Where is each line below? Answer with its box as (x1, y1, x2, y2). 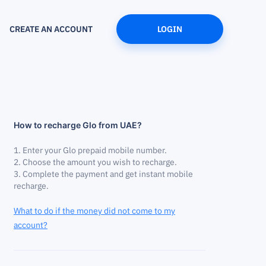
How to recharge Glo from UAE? (14, 120, 142, 130)
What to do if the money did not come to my (14, 205, 175, 216)
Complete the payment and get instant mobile (23, 169, 193, 179)
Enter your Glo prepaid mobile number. (23, 145, 167, 156)
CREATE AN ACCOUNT (9, 24, 93, 34)
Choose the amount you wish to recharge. (23, 157, 177, 167)
